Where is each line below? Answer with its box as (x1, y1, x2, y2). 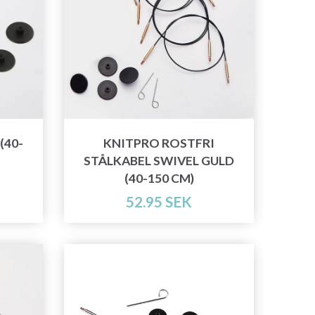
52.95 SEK (126, 193, 192, 211)
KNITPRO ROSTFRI (103, 136, 214, 151)
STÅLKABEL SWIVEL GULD (84, 153, 234, 169)
